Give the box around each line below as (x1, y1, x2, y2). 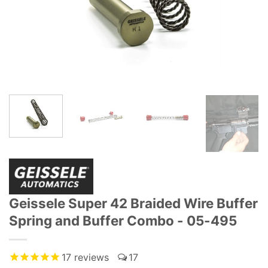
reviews (71, 251, 109, 263)
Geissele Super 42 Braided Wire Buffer (9, 194, 258, 211)
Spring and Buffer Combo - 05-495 (9, 212, 237, 229)
